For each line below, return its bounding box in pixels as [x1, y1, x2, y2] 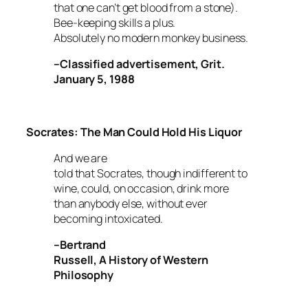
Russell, [54, 252, 100, 268]
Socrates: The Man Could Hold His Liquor [26, 124, 243, 140]
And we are [54, 151, 107, 166]
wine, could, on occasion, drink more [54, 181, 230, 196]
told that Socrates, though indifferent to [54, 166, 247, 181]
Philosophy [54, 267, 114, 283]
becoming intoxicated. [54, 211, 163, 226]
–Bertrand [54, 237, 107, 253]
